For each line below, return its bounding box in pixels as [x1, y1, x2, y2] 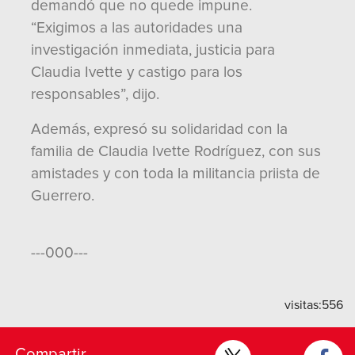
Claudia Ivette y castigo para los [31, 63, 242, 82]
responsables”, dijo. [31, 85, 159, 104]
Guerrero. [31, 186, 94, 205]
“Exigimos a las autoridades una [31, 18, 242, 37]
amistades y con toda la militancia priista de [31, 164, 320, 183]
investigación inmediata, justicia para [31, 40, 275, 59]
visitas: [284, 297, 322, 313]
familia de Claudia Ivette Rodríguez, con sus [31, 142, 321, 161]
